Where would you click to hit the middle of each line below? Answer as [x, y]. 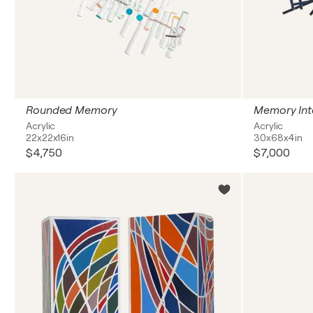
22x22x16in [50, 138]
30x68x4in [278, 138]
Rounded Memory [72, 110]
